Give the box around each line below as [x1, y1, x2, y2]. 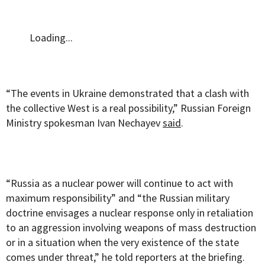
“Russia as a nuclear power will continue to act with [6, 176, 233, 190]
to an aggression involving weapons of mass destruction [6, 221, 256, 235]
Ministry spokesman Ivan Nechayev [6, 116, 163, 130]
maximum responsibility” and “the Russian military [6, 191, 230, 205]
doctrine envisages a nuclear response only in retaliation [6, 206, 253, 220]
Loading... [30, 31, 73, 45]
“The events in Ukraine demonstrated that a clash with [6, 86, 249, 101]
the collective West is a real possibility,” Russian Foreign [6, 101, 251, 115]
